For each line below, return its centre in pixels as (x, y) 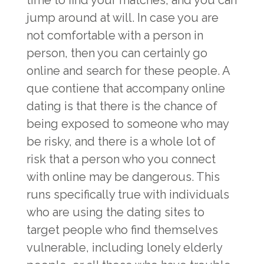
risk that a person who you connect (121, 159)
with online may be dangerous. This (123, 177)
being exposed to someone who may (128, 124)
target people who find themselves (122, 230)
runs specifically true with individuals (128, 194)
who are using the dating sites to (115, 212)
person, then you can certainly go (117, 53)
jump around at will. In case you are (123, 18)
